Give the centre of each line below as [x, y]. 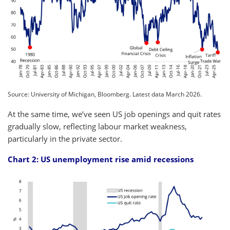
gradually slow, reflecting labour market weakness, [97, 126]
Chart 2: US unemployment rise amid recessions [101, 159]
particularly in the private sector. [65, 138]
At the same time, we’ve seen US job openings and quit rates [114, 114]
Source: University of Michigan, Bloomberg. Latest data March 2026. [105, 94]
